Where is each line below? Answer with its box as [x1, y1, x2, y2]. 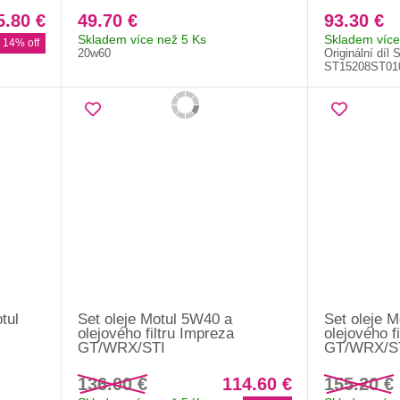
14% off [2, 36, 39, 49]
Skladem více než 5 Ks [77, 31, 206, 46]
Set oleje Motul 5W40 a [77, 310, 232, 328]
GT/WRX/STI [77, 338, 165, 356]
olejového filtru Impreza [77, 324, 234, 342]
